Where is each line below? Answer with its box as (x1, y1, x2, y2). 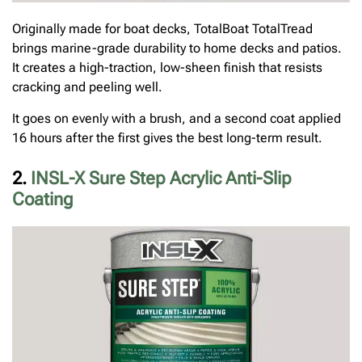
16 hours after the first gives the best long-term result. (12, 129, 322, 145)
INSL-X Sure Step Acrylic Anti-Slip (31, 167, 292, 188)
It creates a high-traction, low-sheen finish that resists (12, 60, 322, 76)
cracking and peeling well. (12, 79, 162, 95)
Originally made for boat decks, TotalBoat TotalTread (12, 21, 313, 37)
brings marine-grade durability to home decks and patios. (12, 40, 342, 57)
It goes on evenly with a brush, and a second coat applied (12, 110, 341, 126)
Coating (12, 188, 74, 209)
